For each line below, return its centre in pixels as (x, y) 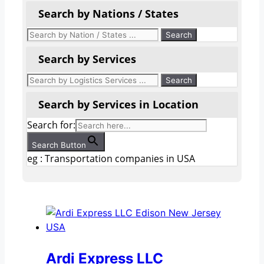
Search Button (59, 145)
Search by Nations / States (108, 13)
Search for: (51, 125)
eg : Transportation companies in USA (111, 158)
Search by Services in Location (118, 104)
